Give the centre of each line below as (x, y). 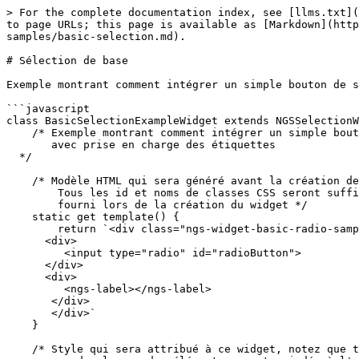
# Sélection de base (67, 61)
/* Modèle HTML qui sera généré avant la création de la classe (19, 181)
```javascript (48, 109)
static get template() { (19, 217)
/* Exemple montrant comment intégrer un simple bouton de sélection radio (19, 133)
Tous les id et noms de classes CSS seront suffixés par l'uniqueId (32, 193)
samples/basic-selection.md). (96, 36)
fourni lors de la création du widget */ (32, 205)
